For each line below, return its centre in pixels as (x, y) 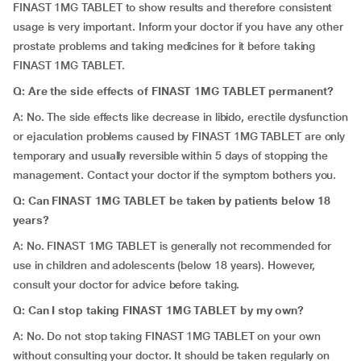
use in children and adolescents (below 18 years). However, (164, 265)
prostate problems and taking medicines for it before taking (164, 46)
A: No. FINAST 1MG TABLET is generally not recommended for (172, 246)
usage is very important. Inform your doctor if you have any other (178, 27)
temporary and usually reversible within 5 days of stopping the (171, 156)
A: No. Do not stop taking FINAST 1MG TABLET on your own (167, 336)
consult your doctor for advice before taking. (127, 284)
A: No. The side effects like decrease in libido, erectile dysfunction (180, 117)
